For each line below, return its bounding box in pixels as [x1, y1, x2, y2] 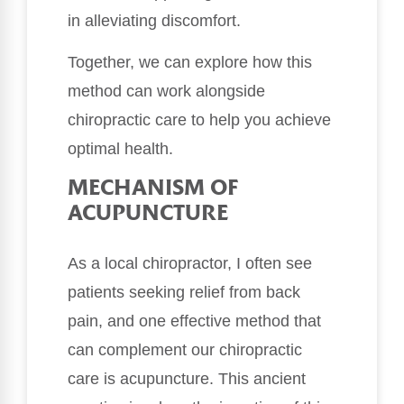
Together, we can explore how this [68, 53, 312, 72]
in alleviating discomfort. [68, 11, 241, 30]
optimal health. [68, 140, 173, 159]
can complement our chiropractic [68, 340, 302, 359]
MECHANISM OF [68, 178, 237, 199]
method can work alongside [68, 82, 265, 101]
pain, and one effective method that [68, 311, 321, 330]
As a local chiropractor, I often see [68, 253, 312, 272]
